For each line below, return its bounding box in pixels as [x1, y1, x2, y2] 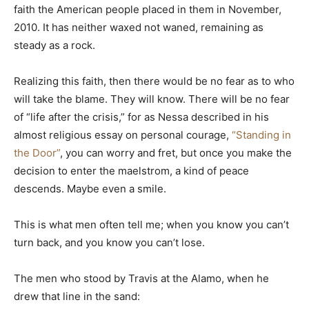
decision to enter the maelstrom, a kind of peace [14, 164, 249, 177]
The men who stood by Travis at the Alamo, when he [14, 272, 269, 285]
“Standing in [232, 128, 291, 141]
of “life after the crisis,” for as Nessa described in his [14, 110, 269, 123]
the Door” [14, 146, 60, 159]
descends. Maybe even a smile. [14, 182, 166, 195]
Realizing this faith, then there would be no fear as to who [14, 74, 295, 88]
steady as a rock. [14, 39, 95, 52]
